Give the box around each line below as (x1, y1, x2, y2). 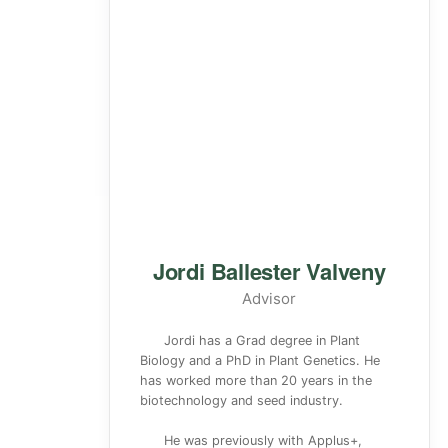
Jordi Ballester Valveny (152, 255, 386, 287)
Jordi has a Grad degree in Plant (164, 333, 360, 348)
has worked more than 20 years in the (140, 373, 372, 388)
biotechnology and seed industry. (140, 393, 343, 408)
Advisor (242, 289, 297, 308)
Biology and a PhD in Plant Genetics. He (140, 353, 380, 368)
